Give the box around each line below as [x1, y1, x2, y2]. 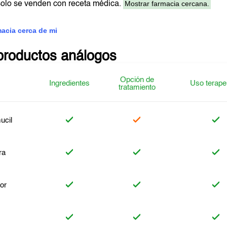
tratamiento [118, 84, 156, 91]
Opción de [120, 76, 154, 84]
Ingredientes [49, 80, 90, 87]
